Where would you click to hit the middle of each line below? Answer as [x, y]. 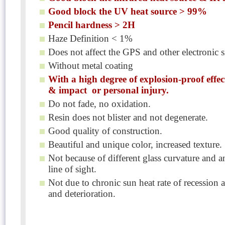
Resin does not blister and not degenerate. [128, 117]
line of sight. [72, 169]
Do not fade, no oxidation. [99, 104]
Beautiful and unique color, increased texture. [135, 144]
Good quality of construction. [105, 131]
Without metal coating [91, 66]
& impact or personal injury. [108, 90]
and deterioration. [82, 194]
